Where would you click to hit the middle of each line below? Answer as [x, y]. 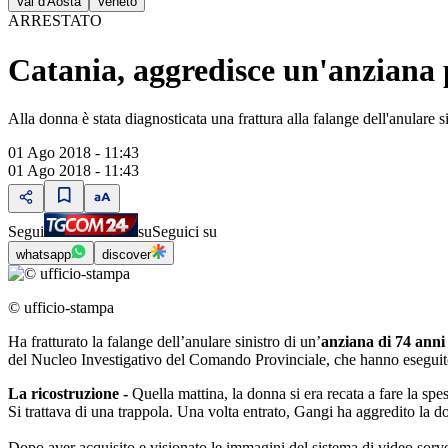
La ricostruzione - [68, 393]
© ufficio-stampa [61, 307]
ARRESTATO [55, 21]
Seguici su [184, 231]
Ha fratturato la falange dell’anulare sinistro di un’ [164, 341]
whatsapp [43, 254]
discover [126, 254]
